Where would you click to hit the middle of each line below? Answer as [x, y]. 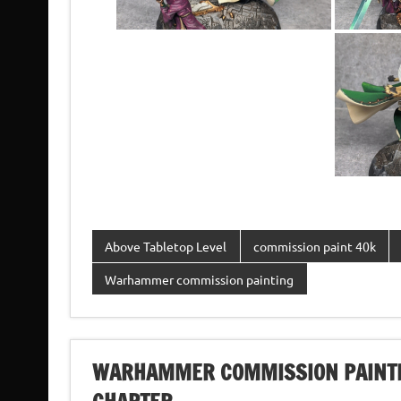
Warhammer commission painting [200, 279]
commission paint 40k [314, 247]
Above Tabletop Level [166, 247]
